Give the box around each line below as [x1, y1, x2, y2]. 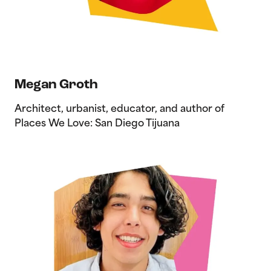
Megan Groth [15, 77, 97, 92]
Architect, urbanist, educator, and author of [15, 105, 224, 115]
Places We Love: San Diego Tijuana [15, 119, 180, 129]
